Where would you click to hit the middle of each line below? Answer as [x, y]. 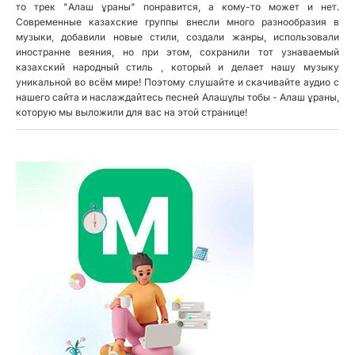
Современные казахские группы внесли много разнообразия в [177, 22]
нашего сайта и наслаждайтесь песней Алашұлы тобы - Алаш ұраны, [177, 97]
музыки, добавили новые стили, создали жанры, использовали [177, 37]
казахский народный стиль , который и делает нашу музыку [177, 67]
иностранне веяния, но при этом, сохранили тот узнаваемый [177, 52]
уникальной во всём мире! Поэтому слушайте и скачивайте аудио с [177, 82]
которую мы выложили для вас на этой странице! [132, 112]
